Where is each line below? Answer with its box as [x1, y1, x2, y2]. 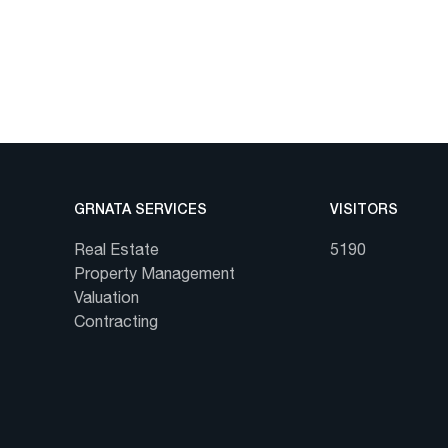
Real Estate [73, 244, 159, 260]
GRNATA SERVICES [73, 204, 207, 218]
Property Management [73, 268, 235, 284]
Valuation [73, 292, 139, 308]
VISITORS [329, 204, 398, 218]
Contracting [73, 316, 158, 332]
